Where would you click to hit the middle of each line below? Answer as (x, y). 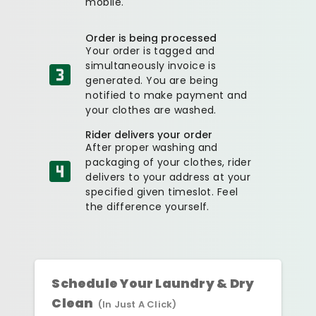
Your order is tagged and (150, 50)
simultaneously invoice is (151, 65)
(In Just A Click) (137, 304)
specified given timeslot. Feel (162, 192)
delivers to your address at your (168, 177)
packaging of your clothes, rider (169, 162)
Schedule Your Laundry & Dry (153, 283)
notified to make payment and (166, 95)
